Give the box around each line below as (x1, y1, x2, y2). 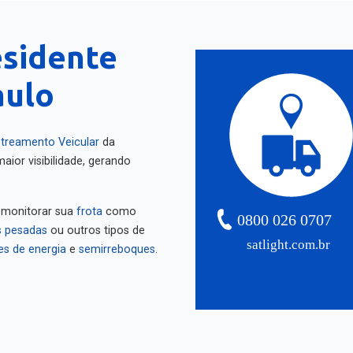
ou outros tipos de (47, 217, 145, 231)
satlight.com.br (247, 231, 331, 247)
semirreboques (79, 236, 155, 250)
